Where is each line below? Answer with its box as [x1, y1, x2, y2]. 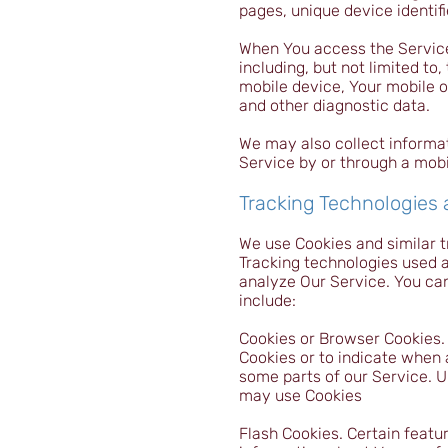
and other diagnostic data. [239, 96, 430, 115]
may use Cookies [239, 386, 362, 405]
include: [239, 291, 296, 310]
